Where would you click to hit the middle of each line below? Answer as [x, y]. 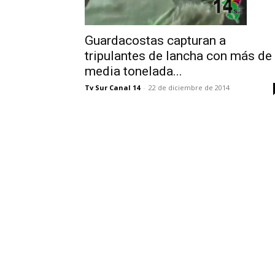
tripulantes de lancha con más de [178, 56]
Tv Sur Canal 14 [112, 87]
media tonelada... [134, 71]
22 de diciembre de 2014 [189, 87]
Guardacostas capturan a [155, 40]
